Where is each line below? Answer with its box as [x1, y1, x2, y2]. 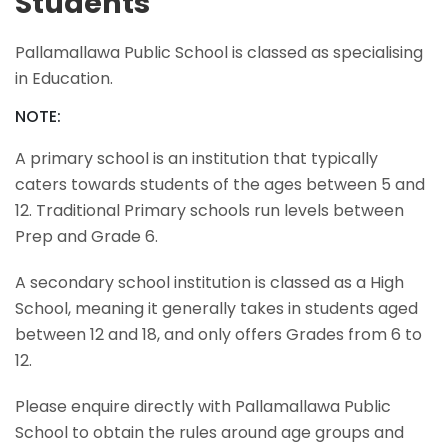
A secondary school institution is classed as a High [15, 270, 404, 294]
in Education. [15, 66, 113, 90]
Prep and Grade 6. [15, 224, 158, 248]
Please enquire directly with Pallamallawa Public [15, 394, 391, 418]
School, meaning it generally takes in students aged [15, 296, 418, 320]
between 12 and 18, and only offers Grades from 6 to [15, 322, 422, 346]
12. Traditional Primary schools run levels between [15, 198, 404, 222]
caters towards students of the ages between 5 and [15, 172, 425, 196]
